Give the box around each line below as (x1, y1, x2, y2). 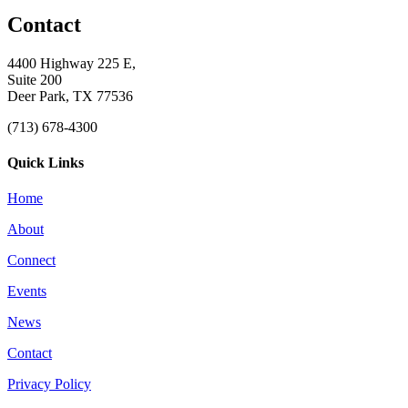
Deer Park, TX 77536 (7, 87, 133, 104)
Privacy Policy (7, 376, 91, 393)
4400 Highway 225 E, (7, 55, 136, 71)
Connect (7, 252, 56, 269)
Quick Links (7, 155, 84, 171)
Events (7, 283, 46, 300)
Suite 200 (7, 71, 62, 87)
